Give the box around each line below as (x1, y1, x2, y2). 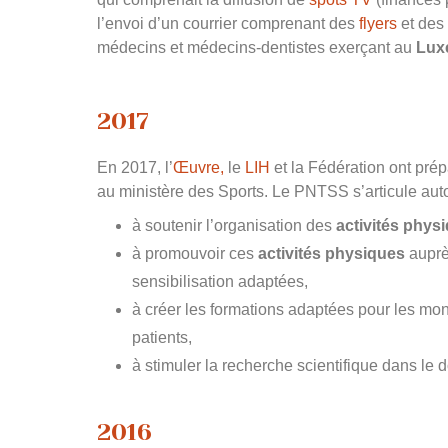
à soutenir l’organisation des (132, 216, 336, 234)
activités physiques (258, 244, 405, 262)
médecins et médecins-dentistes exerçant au (97, 38, 416, 56)
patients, (132, 328, 192, 346)
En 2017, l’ (97, 158, 173, 176)
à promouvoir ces (132, 244, 258, 262)
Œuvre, (173, 158, 224, 176)
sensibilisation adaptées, (132, 272, 308, 290)
